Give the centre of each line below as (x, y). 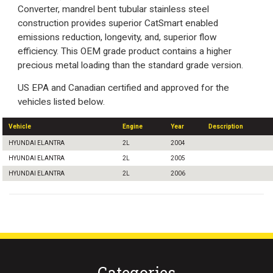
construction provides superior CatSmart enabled (118, 23)
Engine (133, 127)
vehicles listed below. (61, 102)
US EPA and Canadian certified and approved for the (123, 88)
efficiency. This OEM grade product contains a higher (125, 51)
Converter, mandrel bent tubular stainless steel (113, 9)
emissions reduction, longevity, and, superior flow (117, 37)
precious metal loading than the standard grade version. (130, 66)
